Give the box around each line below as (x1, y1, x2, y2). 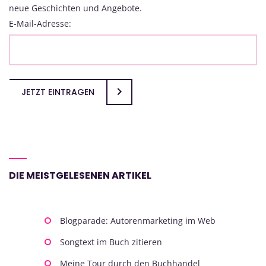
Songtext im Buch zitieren (60, 236, 162, 248)
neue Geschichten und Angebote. (9, 2, 142, 14)
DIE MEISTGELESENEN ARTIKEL (9, 169, 151, 183)
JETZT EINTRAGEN (21, 86, 94, 99)
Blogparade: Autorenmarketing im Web (60, 215, 216, 227)
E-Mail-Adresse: (9, 18, 71, 30)
